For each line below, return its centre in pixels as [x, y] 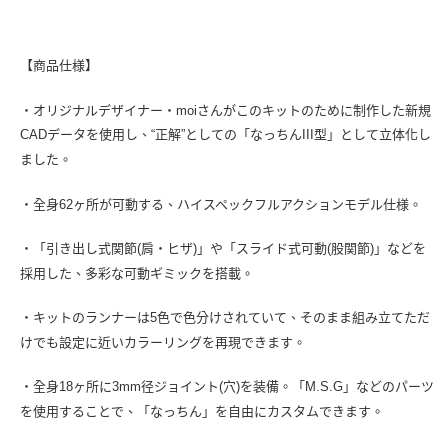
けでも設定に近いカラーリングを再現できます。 [163, 342]
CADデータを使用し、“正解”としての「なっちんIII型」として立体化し [225, 134]
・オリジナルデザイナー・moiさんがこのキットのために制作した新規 [225, 110]
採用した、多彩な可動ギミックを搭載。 [137, 273]
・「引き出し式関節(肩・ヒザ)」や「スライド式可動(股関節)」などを [223, 248]
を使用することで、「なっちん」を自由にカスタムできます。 [202, 411]
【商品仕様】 [59, 65]
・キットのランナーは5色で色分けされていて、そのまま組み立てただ [225, 317]
